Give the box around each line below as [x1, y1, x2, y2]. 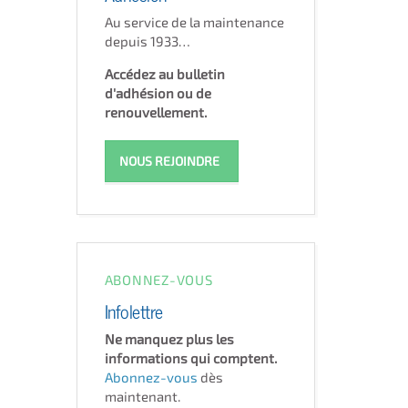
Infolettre [104, 296, 163, 323]
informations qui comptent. [104, 350, 277, 366]
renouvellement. [104, 104, 207, 120]
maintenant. [104, 388, 180, 404]
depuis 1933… [104, 33, 190, 49]
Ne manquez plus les [104, 331, 234, 347]
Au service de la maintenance [104, 14, 284, 30]
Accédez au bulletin [104, 66, 225, 82]
